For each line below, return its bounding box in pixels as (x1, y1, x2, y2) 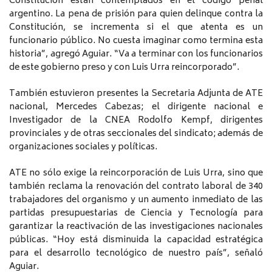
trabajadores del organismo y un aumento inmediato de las (9, 192, 263, 208)
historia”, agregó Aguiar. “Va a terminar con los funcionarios (9, 47, 263, 63)
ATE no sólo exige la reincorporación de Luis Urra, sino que (9, 166, 263, 182)
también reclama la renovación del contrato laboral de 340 (9, 179, 263, 195)
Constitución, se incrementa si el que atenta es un (9, 20, 263, 36)
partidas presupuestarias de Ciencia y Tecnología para (9, 206, 263, 222)
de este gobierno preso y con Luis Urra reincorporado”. (9, 60, 239, 76)
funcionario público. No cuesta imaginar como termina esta (9, 33, 263, 49)
